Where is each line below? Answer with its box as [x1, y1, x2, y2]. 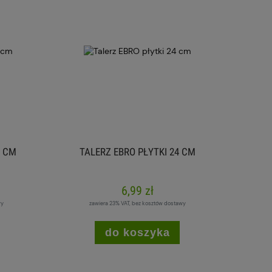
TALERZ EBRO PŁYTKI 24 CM [79, 146, 195, 158]
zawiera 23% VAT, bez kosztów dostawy [89, 199, 186, 207]
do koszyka [104, 226, 170, 239]
